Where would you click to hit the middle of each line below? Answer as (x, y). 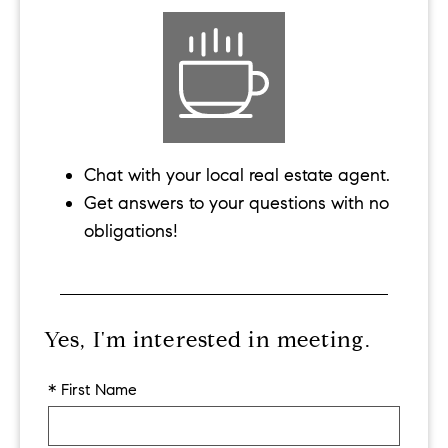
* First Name (92, 390)
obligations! (133, 230)
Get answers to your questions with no (236, 202)
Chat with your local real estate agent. (237, 174)
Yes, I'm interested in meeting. (207, 339)
